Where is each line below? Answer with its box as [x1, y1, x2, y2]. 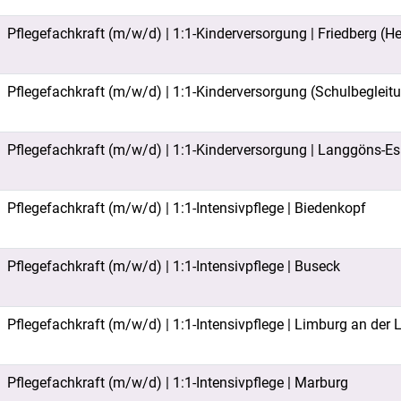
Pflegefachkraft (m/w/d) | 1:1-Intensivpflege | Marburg [7, 374, 348, 391]
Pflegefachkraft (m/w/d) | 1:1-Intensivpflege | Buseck [7, 258, 340, 275]
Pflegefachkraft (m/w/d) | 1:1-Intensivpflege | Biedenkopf [7, 200, 366, 217]
